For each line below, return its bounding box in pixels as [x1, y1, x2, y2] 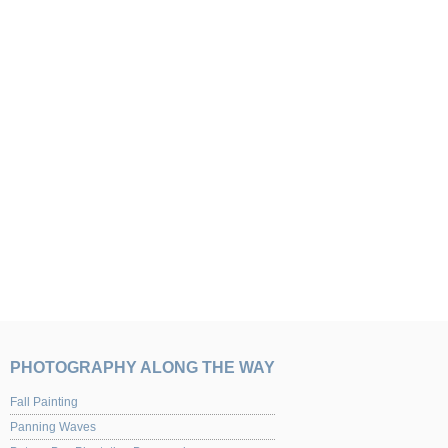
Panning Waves [10, 420, 96, 434]
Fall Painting [10, 395, 78, 409]
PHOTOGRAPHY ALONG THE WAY [10, 359, 275, 376]
